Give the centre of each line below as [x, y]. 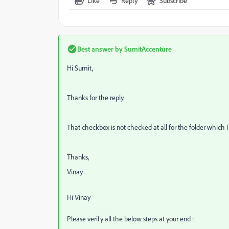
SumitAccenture [147, 49]
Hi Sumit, [80, 68]
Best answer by [100, 49]
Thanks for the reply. [96, 98]
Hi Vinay [79, 197]
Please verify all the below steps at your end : [132, 219]
